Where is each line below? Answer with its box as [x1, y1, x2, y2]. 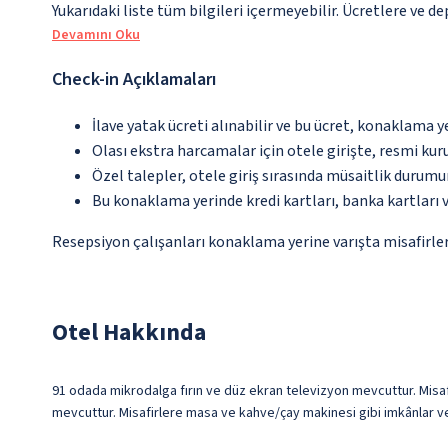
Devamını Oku [52, 25, 140, 46]
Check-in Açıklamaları [52, 67, 216, 93]
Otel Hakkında [52, 315, 206, 351]
